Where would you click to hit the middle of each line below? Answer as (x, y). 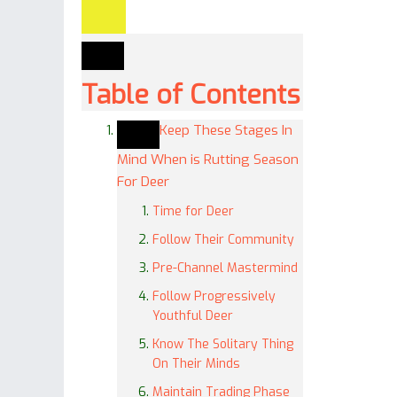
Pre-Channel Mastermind (225, 268)
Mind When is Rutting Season (208, 160)
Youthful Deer (193, 316)
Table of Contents (191, 95)
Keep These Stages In (226, 130)
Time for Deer (193, 211)
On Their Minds (196, 364)
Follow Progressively (214, 296)
